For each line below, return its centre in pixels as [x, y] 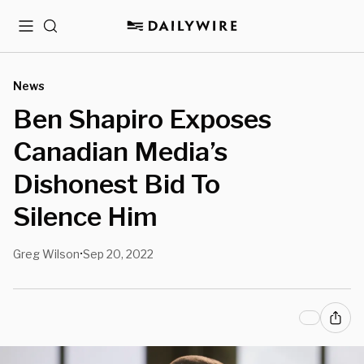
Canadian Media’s [120, 152]
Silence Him [85, 217]
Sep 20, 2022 [118, 254]
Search [63, 32]
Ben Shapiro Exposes [142, 119]
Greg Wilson [46, 254]
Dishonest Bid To [117, 184]
